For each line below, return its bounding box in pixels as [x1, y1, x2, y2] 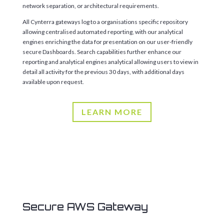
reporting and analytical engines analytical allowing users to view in [22, 57, 198, 65]
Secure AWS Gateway [22, 200, 148, 213]
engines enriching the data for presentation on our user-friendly [22, 37, 192, 45]
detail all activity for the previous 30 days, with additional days [22, 67, 184, 75]
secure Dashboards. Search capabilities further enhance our [22, 47, 181, 55]
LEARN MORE [81, 107, 142, 117]
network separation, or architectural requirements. [22, 1, 159, 9]
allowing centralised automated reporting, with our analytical [22, 27, 183, 35]
